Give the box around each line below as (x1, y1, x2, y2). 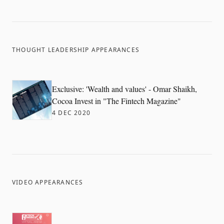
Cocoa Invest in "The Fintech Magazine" (52, 95, 181, 106)
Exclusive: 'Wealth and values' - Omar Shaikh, (52, 83, 197, 94)
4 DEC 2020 (52, 108, 90, 117)
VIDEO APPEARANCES (12, 178, 83, 186)
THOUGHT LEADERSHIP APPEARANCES (12, 45, 140, 54)
